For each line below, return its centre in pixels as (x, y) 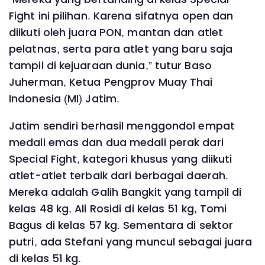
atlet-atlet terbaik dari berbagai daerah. (119, 175)
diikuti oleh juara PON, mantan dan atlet (116, 33)
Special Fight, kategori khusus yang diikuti (121, 159)
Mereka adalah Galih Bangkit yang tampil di (125, 192)
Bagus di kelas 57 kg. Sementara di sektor (121, 225)
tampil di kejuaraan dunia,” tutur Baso (110, 66)
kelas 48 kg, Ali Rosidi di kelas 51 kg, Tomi (118, 209)
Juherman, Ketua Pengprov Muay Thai (111, 83)
